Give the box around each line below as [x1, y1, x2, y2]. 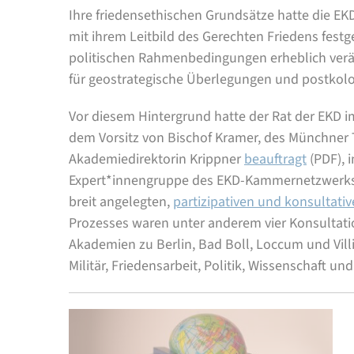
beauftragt [244, 149, 307, 170]
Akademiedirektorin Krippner [69, 149, 244, 170]
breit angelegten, [69, 192, 173, 213]
